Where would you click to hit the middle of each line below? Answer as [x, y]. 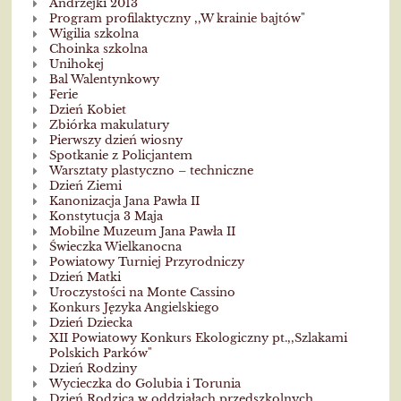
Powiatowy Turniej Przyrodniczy [146, 261]
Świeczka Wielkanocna [115, 246]
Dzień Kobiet [87, 109]
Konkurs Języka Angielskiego [134, 307]
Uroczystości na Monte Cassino [142, 292]
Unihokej [76, 64]
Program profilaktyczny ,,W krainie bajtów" [177, 18]
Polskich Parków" [100, 353]
